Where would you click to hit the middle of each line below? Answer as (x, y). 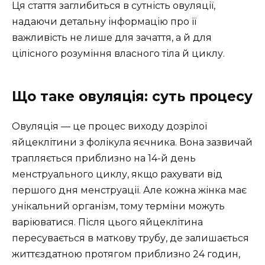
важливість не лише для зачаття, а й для (112, 38)
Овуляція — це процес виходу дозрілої (109, 127)
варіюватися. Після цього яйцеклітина (107, 222)
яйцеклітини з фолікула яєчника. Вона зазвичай (132, 143)
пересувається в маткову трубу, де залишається (130, 238)
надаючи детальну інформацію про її (104, 22)
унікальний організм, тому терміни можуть (118, 206)
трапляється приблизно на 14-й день (104, 159)
